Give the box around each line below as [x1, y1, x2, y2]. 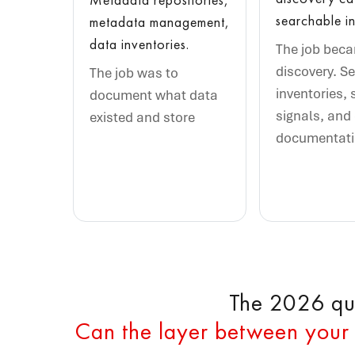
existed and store [90, 109, 195, 127]
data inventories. [90, 35, 189, 54]
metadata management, [90, 13, 230, 32]
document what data [90, 86, 218, 105]
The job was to [90, 64, 178, 82]
